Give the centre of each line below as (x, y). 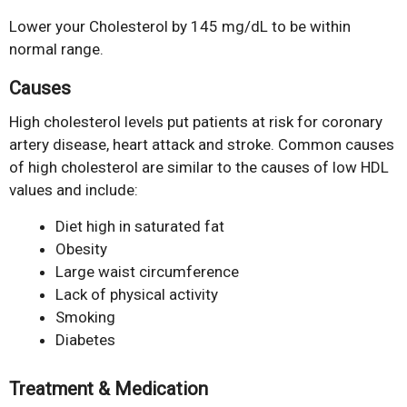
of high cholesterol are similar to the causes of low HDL (199, 167)
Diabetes (85, 340)
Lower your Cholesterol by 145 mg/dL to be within (180, 26)
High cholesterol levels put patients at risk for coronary (196, 121)
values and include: (74, 189)
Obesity (81, 249)
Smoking (85, 318)
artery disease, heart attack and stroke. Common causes (202, 144)
